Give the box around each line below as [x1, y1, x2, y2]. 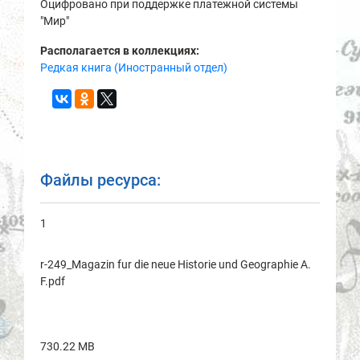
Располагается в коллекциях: [40, 44, 199, 58]
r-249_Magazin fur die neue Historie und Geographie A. [40, 258, 311, 272]
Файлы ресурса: [40, 170, 161, 190]
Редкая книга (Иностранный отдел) [40, 61, 227, 75]
